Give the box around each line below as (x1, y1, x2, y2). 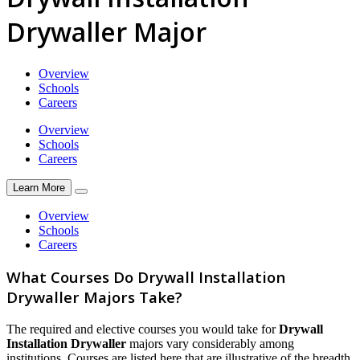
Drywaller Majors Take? (6, 287, 182, 308)
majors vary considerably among (126, 337, 294, 351)
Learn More (13, 181, 65, 194)
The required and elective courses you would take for (6, 322, 279, 337)
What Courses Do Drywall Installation (6, 267, 285, 288)
